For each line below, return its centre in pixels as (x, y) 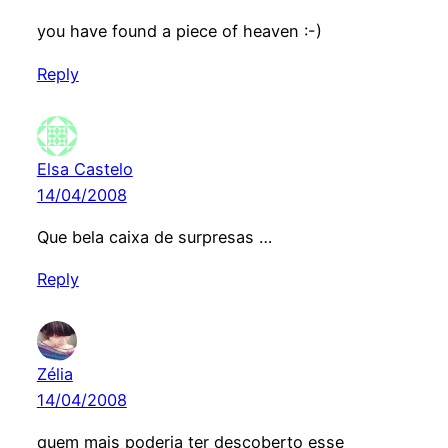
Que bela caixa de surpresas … (154, 236)
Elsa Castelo (84, 168)
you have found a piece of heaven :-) (179, 31)
